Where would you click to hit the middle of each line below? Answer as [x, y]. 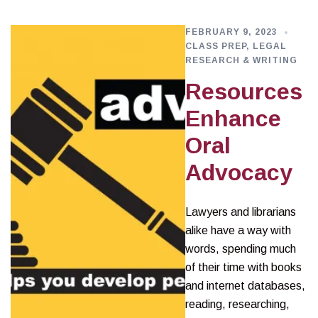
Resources [243, 92]
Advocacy [238, 172]
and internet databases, [245, 286]
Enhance [233, 119]
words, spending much [240, 249]
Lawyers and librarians [240, 212]
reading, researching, [237, 304]
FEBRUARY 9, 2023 [231, 32]
